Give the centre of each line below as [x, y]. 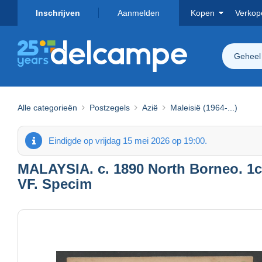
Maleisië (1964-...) [204, 107]
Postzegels [110, 107]
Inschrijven [58, 13]
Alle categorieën [47, 107]
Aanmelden [139, 13]
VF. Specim [55, 184]
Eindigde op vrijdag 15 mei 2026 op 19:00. [128, 140]
